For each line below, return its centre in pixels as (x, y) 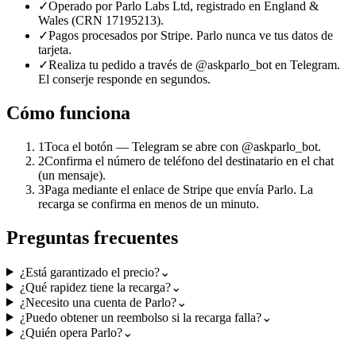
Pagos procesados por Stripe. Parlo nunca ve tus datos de (191, 35)
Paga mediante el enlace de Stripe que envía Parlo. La (179, 189)
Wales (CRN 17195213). (101, 20)
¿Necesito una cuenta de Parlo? (98, 302)
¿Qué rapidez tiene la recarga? (95, 287)
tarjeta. (55, 49)
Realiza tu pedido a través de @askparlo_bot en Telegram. (194, 64)
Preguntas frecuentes (92, 237)
